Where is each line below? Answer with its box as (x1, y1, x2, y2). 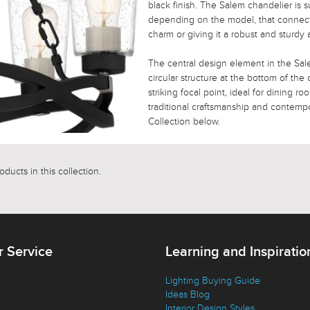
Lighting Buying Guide (165, 274, 260, 286)
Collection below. (148, 116, 221, 128)
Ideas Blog (165, 288, 210, 300)
